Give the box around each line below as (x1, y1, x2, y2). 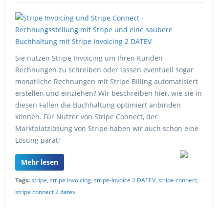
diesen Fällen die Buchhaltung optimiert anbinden (15, 100, 181, 109)
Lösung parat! (15, 135, 60, 145)
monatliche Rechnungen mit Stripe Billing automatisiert (15, 77, 198, 86)
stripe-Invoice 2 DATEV (94, 176, 155, 184)
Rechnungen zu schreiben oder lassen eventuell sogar (15, 65, 194, 74)
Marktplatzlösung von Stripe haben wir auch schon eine (15, 124, 198, 133)
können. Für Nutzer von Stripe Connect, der (15, 112, 157, 121)
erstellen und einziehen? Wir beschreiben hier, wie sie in (15, 88, 202, 98)
